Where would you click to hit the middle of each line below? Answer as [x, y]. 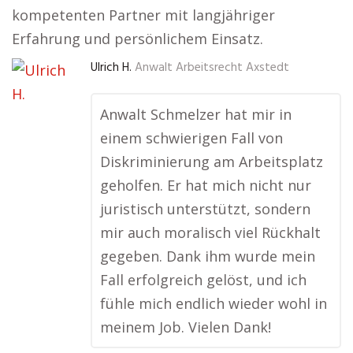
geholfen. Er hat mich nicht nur [206, 185]
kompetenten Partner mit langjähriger [143, 15]
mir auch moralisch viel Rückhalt [210, 232]
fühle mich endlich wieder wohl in [214, 303]
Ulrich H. [111, 68]
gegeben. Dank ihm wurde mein [208, 256]
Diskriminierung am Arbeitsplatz [212, 162]
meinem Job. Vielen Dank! [186, 327]
